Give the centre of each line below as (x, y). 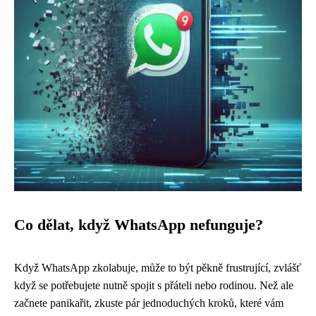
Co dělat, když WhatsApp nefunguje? (139, 225)
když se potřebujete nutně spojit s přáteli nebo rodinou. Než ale (154, 285)
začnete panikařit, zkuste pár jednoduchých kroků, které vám (149, 303)
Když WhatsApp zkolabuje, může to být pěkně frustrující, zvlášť (158, 268)
